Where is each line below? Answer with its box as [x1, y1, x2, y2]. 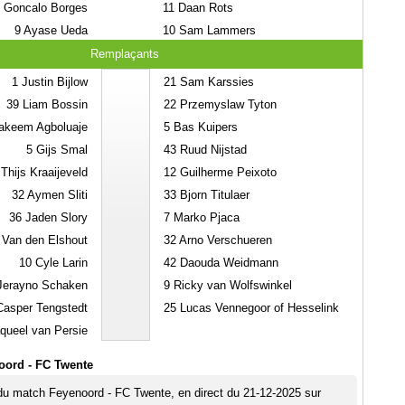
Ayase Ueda [20, 24, 88, 37]
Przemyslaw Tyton [175, 98, 277, 111]
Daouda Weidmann [175, 256, 278, 269]
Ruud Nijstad [175, 143, 247, 156]
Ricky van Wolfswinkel [169, 278, 292, 292]
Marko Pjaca [169, 211, 240, 224]
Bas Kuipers [169, 120, 238, 134]
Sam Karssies [175, 75, 254, 89]
